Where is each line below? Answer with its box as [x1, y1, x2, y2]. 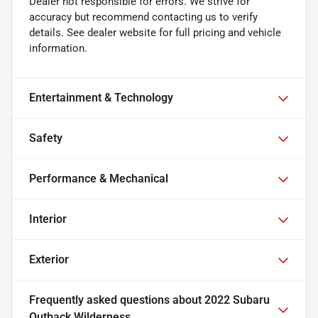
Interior [29, 212, 67, 226]
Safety [29, 131, 62, 146]
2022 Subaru [204, 293, 270, 307]
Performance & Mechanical [29, 172, 168, 186]
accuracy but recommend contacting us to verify [29, 11, 258, 24]
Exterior [29, 253, 69, 267]
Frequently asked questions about [29, 293, 204, 307]
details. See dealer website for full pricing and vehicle [29, 26, 281, 40]
